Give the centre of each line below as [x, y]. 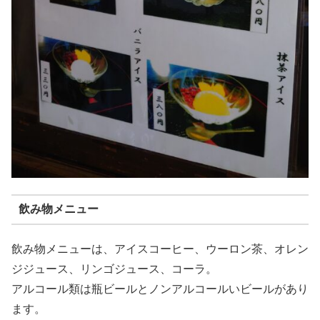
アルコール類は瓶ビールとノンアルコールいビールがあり [160, 289]
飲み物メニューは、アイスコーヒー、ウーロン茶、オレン [160, 249]
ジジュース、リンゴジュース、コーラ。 [114, 269]
